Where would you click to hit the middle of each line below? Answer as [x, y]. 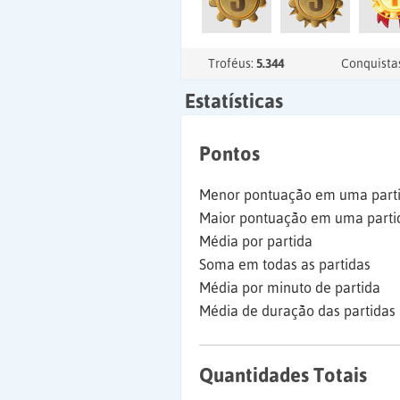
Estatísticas [234, 101]
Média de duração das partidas [297, 311]
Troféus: [232, 63]
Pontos [229, 154]
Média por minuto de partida [290, 287]
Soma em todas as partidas [285, 264]
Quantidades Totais [283, 375]
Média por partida [256, 241]
